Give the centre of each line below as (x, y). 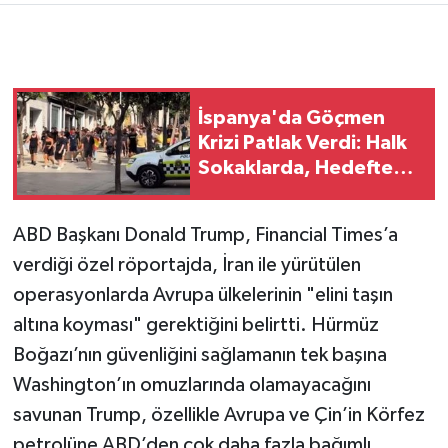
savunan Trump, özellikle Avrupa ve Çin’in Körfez (218, 414)
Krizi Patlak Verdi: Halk (302, 143)
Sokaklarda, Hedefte (295, 168)
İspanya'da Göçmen (291, 118)
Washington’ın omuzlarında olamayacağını (191, 384)
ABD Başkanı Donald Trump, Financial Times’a (205, 234)
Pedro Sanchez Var (286, 193)
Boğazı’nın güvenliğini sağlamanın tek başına (199, 354)
